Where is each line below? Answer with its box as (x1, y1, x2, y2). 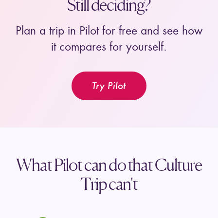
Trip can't (80, 173, 138, 194)
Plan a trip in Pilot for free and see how (16, 25, 202, 37)
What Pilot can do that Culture (16, 154, 202, 175)
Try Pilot (92, 81, 126, 91)
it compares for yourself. (51, 41, 167, 54)
